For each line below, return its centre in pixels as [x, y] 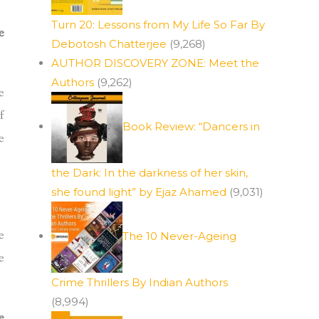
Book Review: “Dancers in [191, 126]
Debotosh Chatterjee [109, 44]
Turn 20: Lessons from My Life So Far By [158, 25]
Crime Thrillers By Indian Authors [140, 282]
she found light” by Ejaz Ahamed [139, 192]
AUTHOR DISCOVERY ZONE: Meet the [155, 63]
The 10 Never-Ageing [179, 236]
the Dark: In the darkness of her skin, [150, 173]
